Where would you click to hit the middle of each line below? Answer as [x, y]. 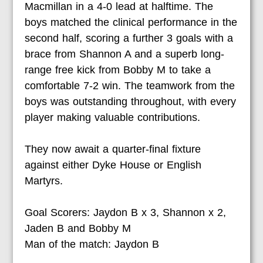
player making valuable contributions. [113, 118]
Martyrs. [44, 181]
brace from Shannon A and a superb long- [125, 54]
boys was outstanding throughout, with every [131, 102]
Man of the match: [68, 245]
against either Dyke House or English [113, 165]
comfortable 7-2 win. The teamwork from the [130, 86]
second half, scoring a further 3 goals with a [129, 38]
